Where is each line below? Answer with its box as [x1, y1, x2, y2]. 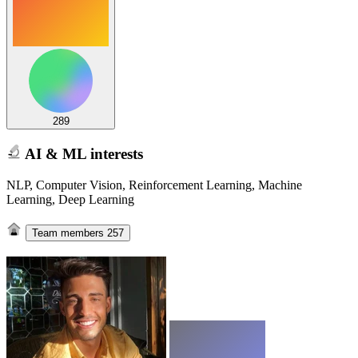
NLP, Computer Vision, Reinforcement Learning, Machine [6, 177, 302, 192]
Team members [31, 227, 107, 240]
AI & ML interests [21, 145, 143, 162]
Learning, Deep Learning [6, 192, 134, 206]
